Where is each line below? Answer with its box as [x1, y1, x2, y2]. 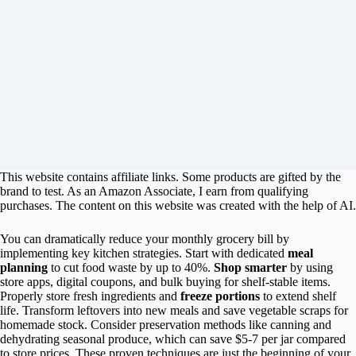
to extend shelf [260, 289, 336, 303]
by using [287, 261, 333, 274]
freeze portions [180, 289, 260, 303]
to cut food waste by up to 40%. [48, 261, 214, 274]
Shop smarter [214, 261, 287, 274]
